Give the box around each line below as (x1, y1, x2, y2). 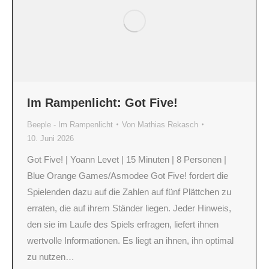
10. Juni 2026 (27, 133, 74, 143)
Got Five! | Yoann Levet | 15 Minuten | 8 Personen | (27, 154, 226, 165)
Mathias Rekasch (138, 119, 198, 129)
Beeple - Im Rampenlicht (27, 119, 113, 129)
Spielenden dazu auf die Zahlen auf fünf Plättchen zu (27, 186, 231, 197)
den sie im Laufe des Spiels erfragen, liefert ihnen (27, 219, 219, 229)
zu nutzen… (27, 251, 74, 262)
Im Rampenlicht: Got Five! (27, 95, 178, 109)
